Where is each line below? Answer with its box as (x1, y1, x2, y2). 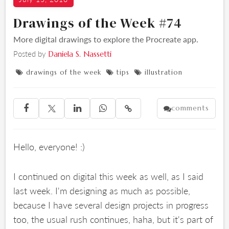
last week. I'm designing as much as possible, (13, 184, 191, 197)
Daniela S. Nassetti (48, 49, 112, 59)
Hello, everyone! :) (13, 140, 85, 153)
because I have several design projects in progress (13, 198, 209, 211)
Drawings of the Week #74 (13, 14, 182, 32)
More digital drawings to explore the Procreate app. (13, 33, 199, 45)
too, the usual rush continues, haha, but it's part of (13, 213, 214, 225)
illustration (145, 68, 183, 77)
